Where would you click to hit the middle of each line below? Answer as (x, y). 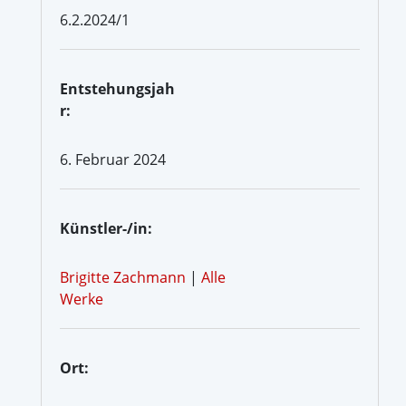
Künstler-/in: (106, 228)
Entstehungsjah (117, 88)
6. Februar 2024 (113, 159)
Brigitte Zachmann (123, 277)
